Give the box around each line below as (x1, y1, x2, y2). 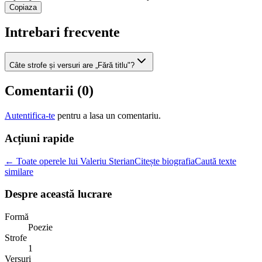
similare (5, 166, 33, 177)
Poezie (28, 222, 53, 232)
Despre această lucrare (5, 188, 112, 201)
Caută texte (195, 156, 236, 166)
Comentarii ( (5, 83, 82, 99)
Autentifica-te (5, 111, 55, 121)
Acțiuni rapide (5, 132, 74, 144)
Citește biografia (135, 156, 195, 166)
